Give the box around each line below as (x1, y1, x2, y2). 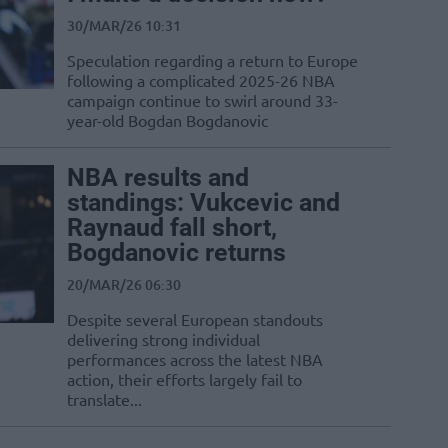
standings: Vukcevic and (67, 188, 340, 218)
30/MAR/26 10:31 (67, 16, 181, 36)
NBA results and (67, 163, 249, 193)
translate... (67, 389, 142, 410)
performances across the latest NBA (67, 349, 323, 370)
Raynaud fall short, (67, 213, 277, 243)
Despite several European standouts (67, 309, 323, 330)
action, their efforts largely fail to (67, 369, 302, 390)
